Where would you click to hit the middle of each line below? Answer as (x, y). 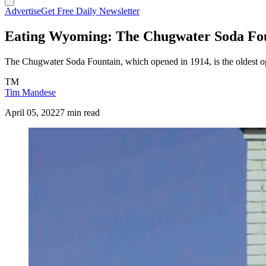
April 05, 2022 (32, 112)
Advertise (23, 11)
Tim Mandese (30, 92)
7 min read (80, 112)
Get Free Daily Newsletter (90, 11)
